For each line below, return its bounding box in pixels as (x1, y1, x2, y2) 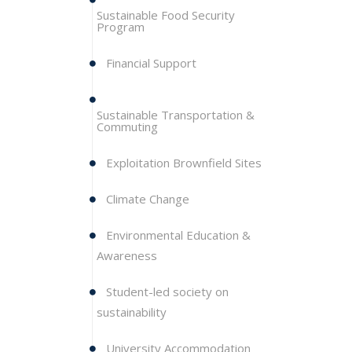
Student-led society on (103, 284, 229, 299)
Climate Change (106, 191, 189, 207)
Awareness (97, 247, 157, 263)
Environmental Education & (103, 227, 251, 243)
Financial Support (106, 55, 196, 71)
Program (97, 19, 145, 35)
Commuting (97, 119, 158, 134)
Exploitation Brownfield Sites (103, 155, 262, 170)
